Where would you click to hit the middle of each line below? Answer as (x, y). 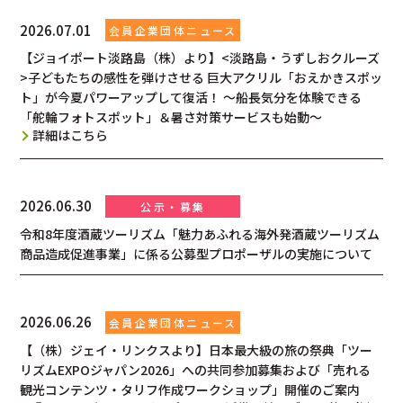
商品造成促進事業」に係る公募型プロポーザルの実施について (197, 253)
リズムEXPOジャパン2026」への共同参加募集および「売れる (196, 369)
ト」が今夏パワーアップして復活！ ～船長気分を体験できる (191, 98)
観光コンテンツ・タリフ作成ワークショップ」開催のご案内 (190, 389)
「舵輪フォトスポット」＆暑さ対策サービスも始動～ (171, 117)
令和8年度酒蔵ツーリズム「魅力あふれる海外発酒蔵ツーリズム (200, 233)
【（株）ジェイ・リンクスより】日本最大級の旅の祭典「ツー (197, 349)
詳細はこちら (71, 135)
